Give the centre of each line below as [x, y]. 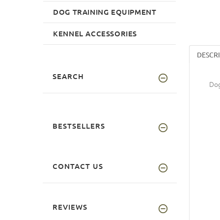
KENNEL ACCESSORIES [95, 33]
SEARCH [68, 76]
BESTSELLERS [79, 125]
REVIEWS [70, 206]
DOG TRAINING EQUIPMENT [105, 12]
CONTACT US [78, 166]
